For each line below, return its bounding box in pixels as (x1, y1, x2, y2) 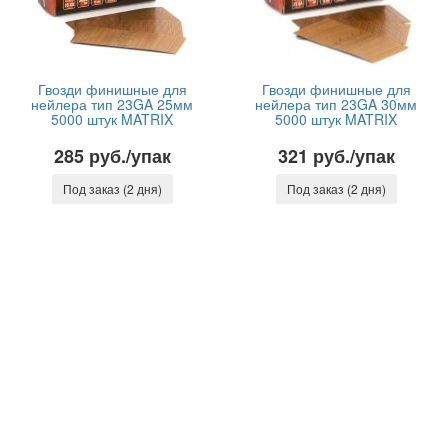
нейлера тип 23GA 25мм (31, 94, 193, 114)
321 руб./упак (277, 143, 395, 169)
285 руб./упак (53, 143, 171, 169)
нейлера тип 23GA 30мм (255, 94, 417, 114)
